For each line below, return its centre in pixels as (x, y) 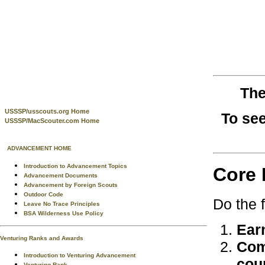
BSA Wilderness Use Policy (64, 213)
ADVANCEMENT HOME (39, 148)
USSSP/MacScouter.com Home (52, 121)
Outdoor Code (43, 194)
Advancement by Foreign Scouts (71, 185)
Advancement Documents (61, 175)
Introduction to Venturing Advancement (80, 255)
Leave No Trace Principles (62, 204)
